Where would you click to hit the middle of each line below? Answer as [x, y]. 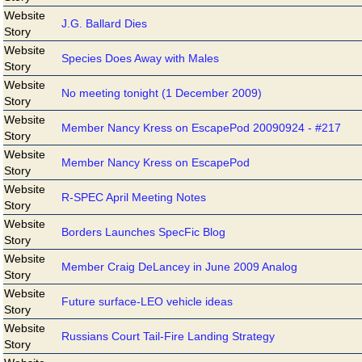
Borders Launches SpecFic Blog [143, 232]
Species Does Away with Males [140, 58]
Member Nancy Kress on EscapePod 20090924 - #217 [201, 127]
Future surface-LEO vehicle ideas [147, 301]
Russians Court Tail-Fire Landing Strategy [168, 336]
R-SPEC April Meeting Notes [134, 197]
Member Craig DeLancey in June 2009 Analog [179, 266]
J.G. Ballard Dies [104, 23]
